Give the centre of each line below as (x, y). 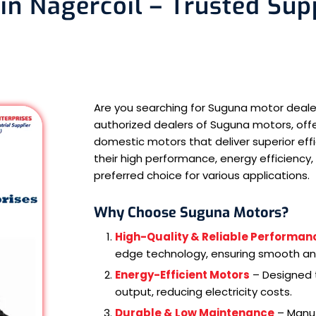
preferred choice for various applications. (202, 175)
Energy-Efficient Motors (182, 274)
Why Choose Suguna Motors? (192, 212)
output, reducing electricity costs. (203, 291)
